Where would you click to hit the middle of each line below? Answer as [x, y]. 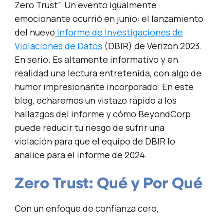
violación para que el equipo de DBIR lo [95, 141]
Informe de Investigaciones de [119, 32]
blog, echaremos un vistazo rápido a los [96, 100]
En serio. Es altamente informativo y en [96, 60]
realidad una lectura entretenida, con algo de [108, 73]
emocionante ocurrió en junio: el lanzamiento [109, 19]
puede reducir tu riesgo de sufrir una [90, 128]
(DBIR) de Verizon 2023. [152, 46]
